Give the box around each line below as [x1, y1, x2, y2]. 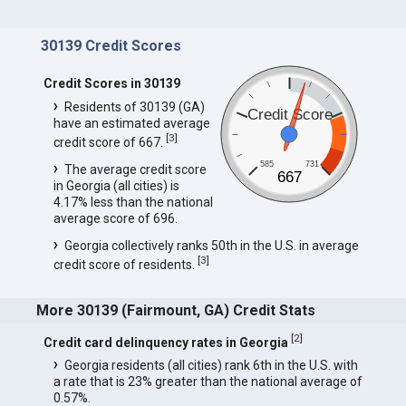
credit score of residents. [53, 256, 198, 272]
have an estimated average [53, 115, 210, 130]
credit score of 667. [53, 134, 166, 150]
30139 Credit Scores [40, 37, 181, 55]
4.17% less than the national [53, 194, 213, 209]
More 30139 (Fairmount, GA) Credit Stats [36, 302, 316, 320]
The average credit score [63, 161, 207, 177]
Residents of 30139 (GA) [63, 99, 205, 114]
